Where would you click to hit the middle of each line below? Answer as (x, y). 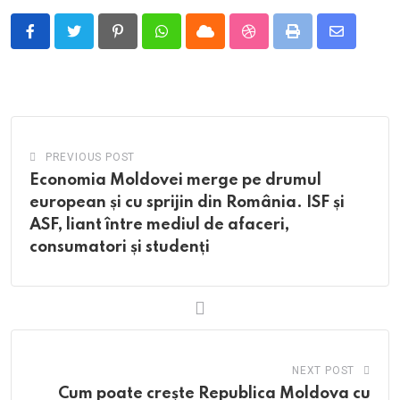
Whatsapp (192, 42)
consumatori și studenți (120, 248)
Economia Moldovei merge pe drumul (175, 181)
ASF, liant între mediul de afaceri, (159, 225)
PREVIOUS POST (90, 158)
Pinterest (146, 42)
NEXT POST (323, 371)
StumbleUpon (290, 42)
